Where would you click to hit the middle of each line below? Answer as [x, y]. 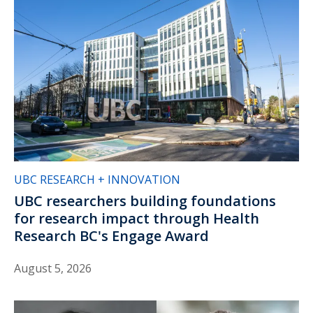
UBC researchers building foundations [145, 201]
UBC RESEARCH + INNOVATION [97, 179]
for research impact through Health [137, 218]
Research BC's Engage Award [111, 235]
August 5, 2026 [53, 268]
